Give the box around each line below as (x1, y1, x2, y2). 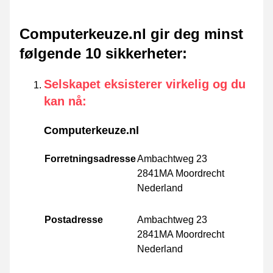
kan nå (44, 94, 82, 108)
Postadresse (44, 214, 103, 225)
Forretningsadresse (44, 154, 136, 165)
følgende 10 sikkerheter (19, 45, 182, 62)
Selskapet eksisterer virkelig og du (44, 77, 246, 91)
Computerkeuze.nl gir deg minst (19, 26, 243, 43)
